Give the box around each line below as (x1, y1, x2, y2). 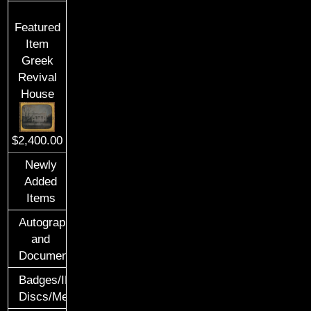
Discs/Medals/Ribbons (19, 290, 136, 303)
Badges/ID (19, 274, 74, 287)
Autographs (19, 216, 78, 229)
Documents (19, 249, 78, 262)
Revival (17, 71, 57, 83)
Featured (14, 21, 60, 33)
